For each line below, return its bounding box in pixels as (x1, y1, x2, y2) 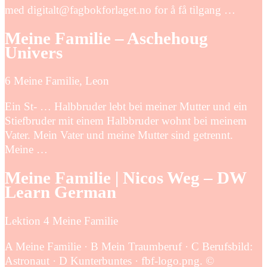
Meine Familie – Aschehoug (5, 29, 208, 48)
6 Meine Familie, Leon (5, 74, 109, 88)
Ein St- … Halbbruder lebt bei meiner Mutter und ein (5, 100, 247, 113)
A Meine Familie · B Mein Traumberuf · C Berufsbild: (5, 240, 253, 253)
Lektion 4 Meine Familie (5, 214, 118, 227)
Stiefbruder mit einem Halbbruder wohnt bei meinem (5, 114, 247, 128)
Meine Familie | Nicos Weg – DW (5, 169, 246, 188)
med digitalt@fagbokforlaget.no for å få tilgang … (5, 4, 235, 17)
